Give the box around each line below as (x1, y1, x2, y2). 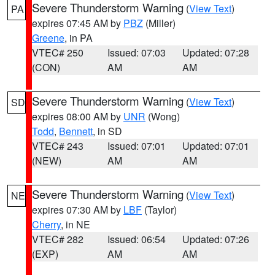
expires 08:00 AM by (32, 109, 123, 123)
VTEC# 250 (32, 45, 83, 60)
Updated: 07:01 (182, 139, 250, 153)
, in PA (64, 31, 93, 45)
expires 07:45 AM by (32, 16, 123, 30)
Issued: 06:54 (107, 232, 166, 246)
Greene (32, 31, 64, 45)
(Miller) (143, 16, 176, 30)
